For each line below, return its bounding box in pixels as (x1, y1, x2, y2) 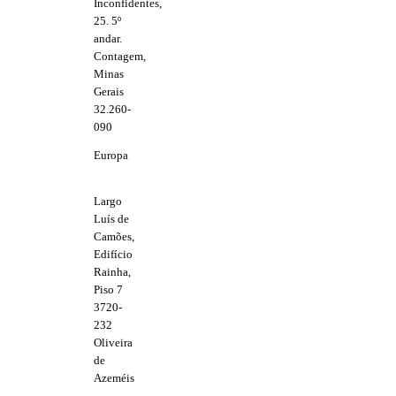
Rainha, (94, 264, 131, 278)
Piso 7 (94, 282, 123, 296)
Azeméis (94, 370, 134, 385)
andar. (94, 32, 122, 46)
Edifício (94, 247, 133, 261)
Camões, (94, 229, 134, 243)
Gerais (94, 85, 124, 99)
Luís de (94, 211, 129, 225)
